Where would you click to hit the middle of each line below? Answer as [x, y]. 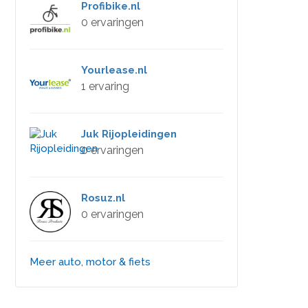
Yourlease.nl [114, 70]
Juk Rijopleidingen [129, 134]
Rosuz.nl [103, 198]
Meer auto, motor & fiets [90, 262]
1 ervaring [105, 86]
